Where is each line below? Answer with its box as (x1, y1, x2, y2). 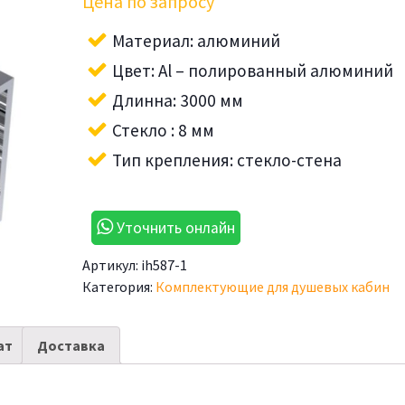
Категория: (82, 278, 156, 296)
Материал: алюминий (112, 30, 281, 52)
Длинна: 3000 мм (112, 89, 244, 111)
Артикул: (82, 256, 142, 274)
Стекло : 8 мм (112, 119, 215, 141)
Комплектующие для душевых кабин (155, 278, 391, 296)
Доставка (37, 336, 105, 354)
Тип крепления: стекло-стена (112, 149, 343, 171)
